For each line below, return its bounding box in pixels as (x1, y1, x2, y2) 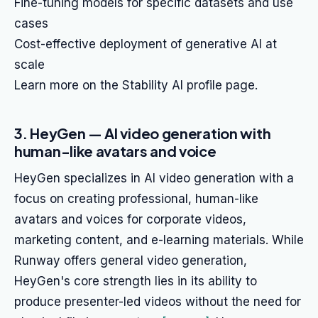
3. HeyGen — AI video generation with (14, 124, 271, 142)
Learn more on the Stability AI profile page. (14, 78, 258, 92)
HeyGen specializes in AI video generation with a (14, 171, 294, 185)
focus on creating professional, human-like (14, 192, 258, 206)
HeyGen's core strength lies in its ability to (14, 274, 257, 288)
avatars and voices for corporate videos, (14, 212, 246, 226)
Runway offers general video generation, (14, 253, 247, 268)
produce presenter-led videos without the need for (14, 295, 301, 309)
